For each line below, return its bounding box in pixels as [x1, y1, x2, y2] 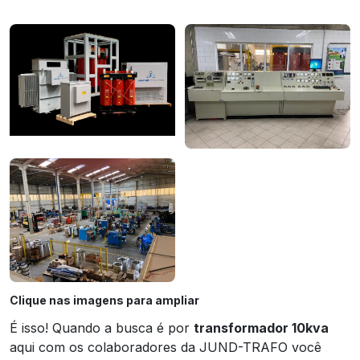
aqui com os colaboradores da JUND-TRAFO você [10, 339, 321, 355]
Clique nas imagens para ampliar [10, 293, 199, 307]
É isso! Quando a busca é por [10, 320, 194, 336]
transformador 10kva [194, 320, 329, 336]
